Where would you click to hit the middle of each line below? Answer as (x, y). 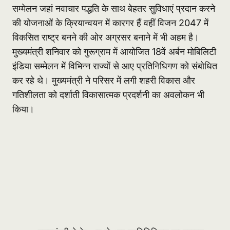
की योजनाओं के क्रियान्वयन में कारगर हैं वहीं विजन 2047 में (110, 23)
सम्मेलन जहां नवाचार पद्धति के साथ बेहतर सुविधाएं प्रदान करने (114, 9)
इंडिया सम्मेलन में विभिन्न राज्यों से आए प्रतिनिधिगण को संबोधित (115, 66)
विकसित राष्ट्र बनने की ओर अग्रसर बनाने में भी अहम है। (106, 37)
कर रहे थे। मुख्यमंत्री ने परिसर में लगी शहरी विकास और (104, 81)
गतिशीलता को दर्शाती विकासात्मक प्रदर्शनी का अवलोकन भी (108, 95)
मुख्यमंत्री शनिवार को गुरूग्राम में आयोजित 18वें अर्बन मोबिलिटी (114, 52)
